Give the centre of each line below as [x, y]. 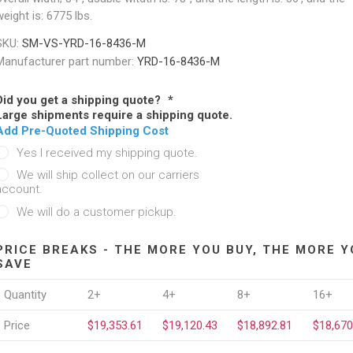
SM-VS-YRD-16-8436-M [84, 43]
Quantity [25, 295]
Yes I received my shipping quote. [107, 152]
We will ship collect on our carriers [108, 175]
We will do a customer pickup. [96, 212]
